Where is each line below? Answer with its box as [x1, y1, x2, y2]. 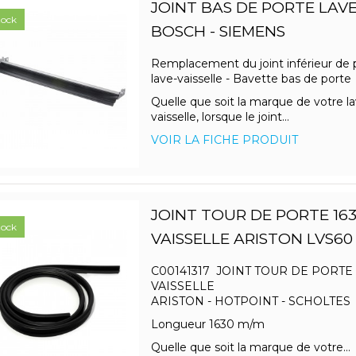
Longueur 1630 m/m [150, 317, 271, 332]
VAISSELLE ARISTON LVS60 [150, 230, 353, 249]
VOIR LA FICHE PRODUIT [150, 133, 298, 148]
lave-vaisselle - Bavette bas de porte [150, 72, 351, 87]
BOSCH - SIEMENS [150, 22, 285, 41]
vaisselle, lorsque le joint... [150, 110, 289, 125]
